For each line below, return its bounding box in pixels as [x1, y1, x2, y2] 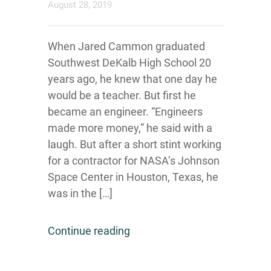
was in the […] [48, 186, 113, 200]
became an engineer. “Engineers [48, 105, 203, 118]
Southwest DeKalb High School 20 [48, 56, 211, 69]
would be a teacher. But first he [48, 88, 196, 102]
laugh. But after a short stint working [48, 137, 221, 151]
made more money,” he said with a [48, 121, 212, 134]
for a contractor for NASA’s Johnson [48, 154, 220, 167]
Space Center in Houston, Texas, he [48, 170, 218, 183]
